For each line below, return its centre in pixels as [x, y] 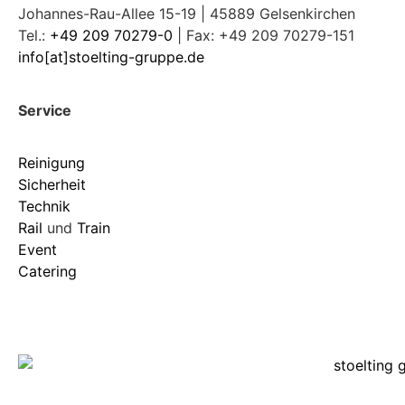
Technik [44, 207]
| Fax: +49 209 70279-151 [264, 36]
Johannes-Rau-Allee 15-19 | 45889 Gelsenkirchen [187, 14]
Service [45, 110]
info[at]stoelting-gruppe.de [111, 57]
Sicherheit [52, 185]
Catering [47, 272]
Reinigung [52, 163]
